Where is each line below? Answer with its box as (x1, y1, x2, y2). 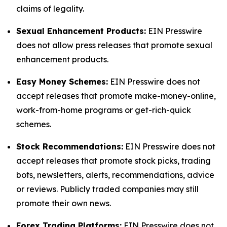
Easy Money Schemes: (16, 77, 108, 87)
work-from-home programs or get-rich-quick (16, 105, 191, 115)
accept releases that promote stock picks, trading (16, 156, 211, 166)
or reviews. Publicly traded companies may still (16, 184, 199, 194)
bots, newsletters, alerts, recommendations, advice (16, 170, 214, 180)
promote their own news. (16, 198, 111, 208)
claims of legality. (16, 4, 84, 14)
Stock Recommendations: (16, 141, 123, 152)
